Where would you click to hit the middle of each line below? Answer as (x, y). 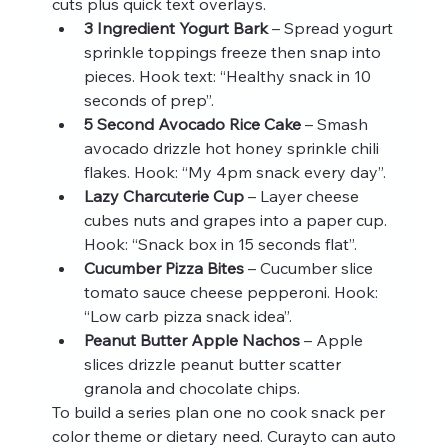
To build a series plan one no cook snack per (220, 411)
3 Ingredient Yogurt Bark (175, 27)
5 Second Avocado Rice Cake (192, 123)
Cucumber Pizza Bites (163, 267)
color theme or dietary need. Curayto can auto (225, 435)
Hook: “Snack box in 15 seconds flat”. (220, 243)
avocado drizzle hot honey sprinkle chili (233, 147)
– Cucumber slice (310, 267)
